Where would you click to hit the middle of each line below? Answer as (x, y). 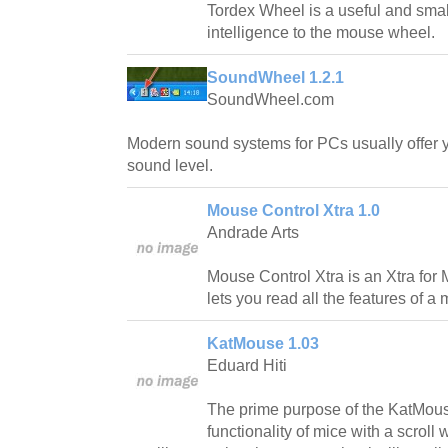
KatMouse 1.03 (263, 343)
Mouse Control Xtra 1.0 (293, 210)
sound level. (170, 165)
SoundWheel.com (270, 99)
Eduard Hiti (247, 365)
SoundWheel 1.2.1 (275, 77)
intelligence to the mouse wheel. (321, 32)
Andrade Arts (253, 232)
